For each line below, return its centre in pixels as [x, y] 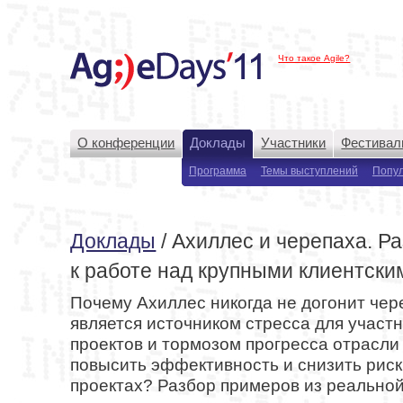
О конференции [126, 143]
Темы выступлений [309, 171]
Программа [217, 171]
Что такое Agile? [314, 58]
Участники [294, 143]
